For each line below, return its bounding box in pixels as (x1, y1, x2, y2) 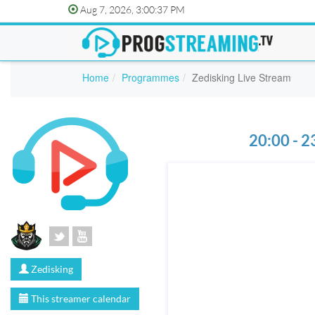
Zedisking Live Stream (192, 70, 291, 84)
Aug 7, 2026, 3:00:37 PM (78, 4, 185, 15)
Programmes (122, 70, 179, 84)
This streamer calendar (29, 292, 131, 304)
